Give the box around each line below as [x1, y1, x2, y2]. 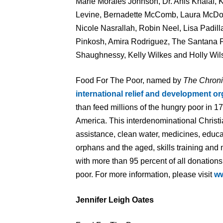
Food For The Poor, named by [76, 76, 183, 85]
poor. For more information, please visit [76, 170, 214, 179]
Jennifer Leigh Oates [76, 196, 154, 204]
